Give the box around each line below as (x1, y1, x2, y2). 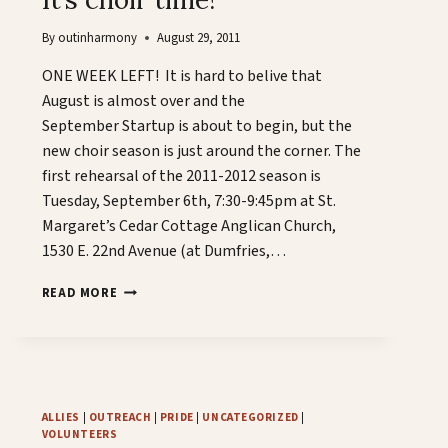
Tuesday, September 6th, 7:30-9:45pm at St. (41, 190, 336, 213)
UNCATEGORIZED (202, 410, 299, 426)
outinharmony (57, 29, 137, 48)
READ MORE (41, 284, 118, 303)
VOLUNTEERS (41, 427, 118, 443)
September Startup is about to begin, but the (41, 115, 352, 138)
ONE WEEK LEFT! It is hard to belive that (41, 65, 322, 88)
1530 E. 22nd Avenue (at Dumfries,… (41, 240, 286, 263)
